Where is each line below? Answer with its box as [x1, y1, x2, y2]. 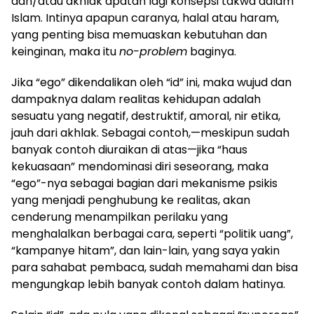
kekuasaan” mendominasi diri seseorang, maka [11, 158, 268, 175]
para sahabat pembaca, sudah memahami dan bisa [11, 259, 298, 276]
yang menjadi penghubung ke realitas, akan [11, 192, 250, 209]
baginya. [187, 43, 236, 60]
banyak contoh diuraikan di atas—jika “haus [11, 142, 247, 158]
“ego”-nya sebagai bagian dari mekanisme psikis [11, 175, 278, 192]
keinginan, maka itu [11, 43, 119, 60]
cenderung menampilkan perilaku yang [11, 209, 228, 226]
